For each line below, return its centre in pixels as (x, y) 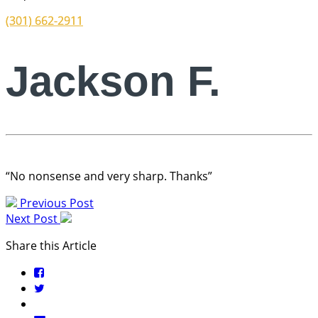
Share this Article (51, 246)
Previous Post (55, 203)
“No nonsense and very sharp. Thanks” (109, 176)
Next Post (33, 219)
